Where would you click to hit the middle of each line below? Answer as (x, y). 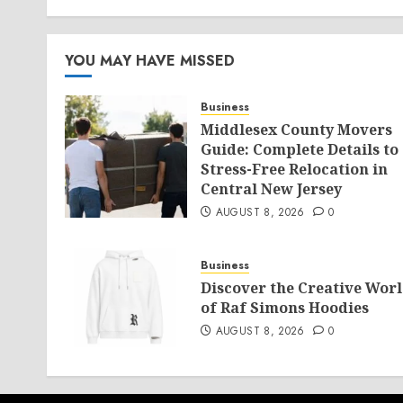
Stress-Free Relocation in (294, 169)
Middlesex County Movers (296, 130)
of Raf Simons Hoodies (285, 308)
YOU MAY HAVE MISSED (150, 61)
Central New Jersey (271, 189)
